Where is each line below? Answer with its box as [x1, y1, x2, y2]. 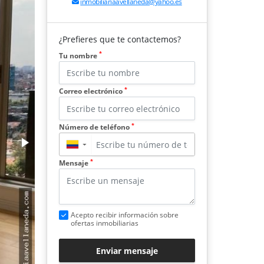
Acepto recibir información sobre [71, 210, 179, 220]
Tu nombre [59, 50, 99, 61]
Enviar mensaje [96, 245, 158, 256]
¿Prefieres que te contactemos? [59, 33, 181, 45]
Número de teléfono [59, 122, 131, 133]
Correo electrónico [59, 86, 124, 97]
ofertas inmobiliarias [71, 218, 138, 229]
